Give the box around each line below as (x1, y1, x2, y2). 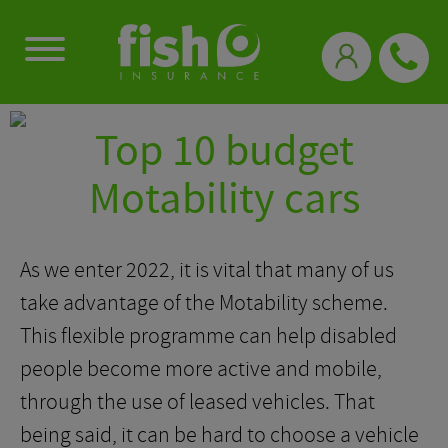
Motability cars (88, 171, 360, 228)
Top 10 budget (94, 123, 354, 180)
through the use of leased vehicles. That (20, 388, 375, 416)
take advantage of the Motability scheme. (20, 289, 388, 317)
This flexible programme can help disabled (20, 322, 397, 350)
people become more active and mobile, (20, 355, 382, 383)
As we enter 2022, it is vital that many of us (20, 256, 394, 284)
